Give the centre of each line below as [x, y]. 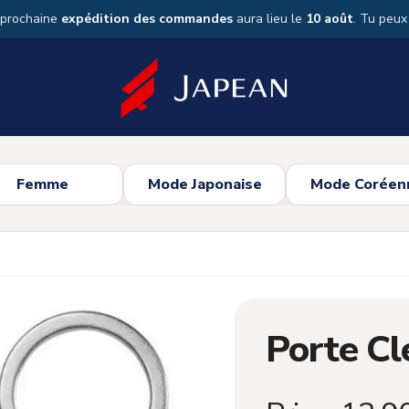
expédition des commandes [147, 19]
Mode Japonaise [204, 185]
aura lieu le [269, 19]
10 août [330, 19]
